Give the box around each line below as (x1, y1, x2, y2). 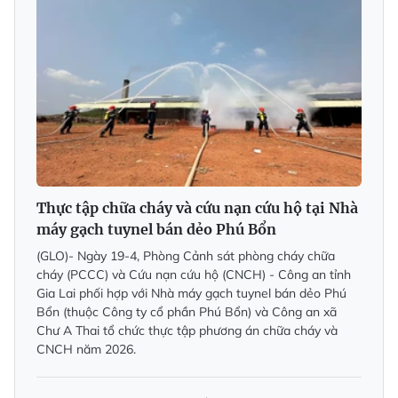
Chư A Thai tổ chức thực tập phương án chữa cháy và (36, 322, 338, 338)
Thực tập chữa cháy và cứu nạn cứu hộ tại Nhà (36, 198, 358, 217)
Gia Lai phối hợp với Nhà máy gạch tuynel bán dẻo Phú (36, 284, 346, 301)
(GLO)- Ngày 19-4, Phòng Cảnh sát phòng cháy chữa (36, 247, 335, 264)
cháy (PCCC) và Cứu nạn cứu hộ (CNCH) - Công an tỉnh (36, 266, 351, 283)
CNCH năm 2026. (36, 340, 136, 357)
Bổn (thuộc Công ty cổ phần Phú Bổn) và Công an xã (36, 303, 337, 320)
